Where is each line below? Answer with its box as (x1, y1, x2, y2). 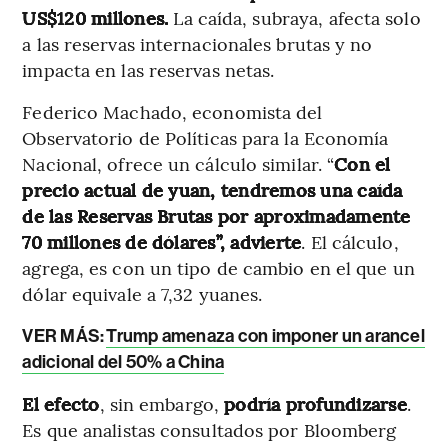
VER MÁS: (22, 324, 105, 347)
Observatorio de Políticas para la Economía (22, 124, 389, 150)
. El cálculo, (301, 228, 399, 254)
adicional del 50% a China (22, 350, 225, 373)
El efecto (22, 390, 100, 416)
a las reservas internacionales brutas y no (22, 30, 373, 56)
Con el (334, 150, 391, 176)
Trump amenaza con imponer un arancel (106, 324, 425, 347)
